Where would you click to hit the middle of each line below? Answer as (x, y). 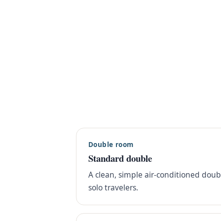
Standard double (120, 158)
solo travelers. (113, 188)
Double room (111, 144)
